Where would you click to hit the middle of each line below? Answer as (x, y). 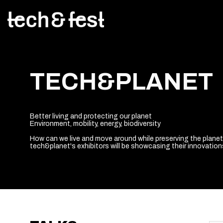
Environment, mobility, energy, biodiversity (95, 124)
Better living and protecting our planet (91, 116)
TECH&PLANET (121, 82)
